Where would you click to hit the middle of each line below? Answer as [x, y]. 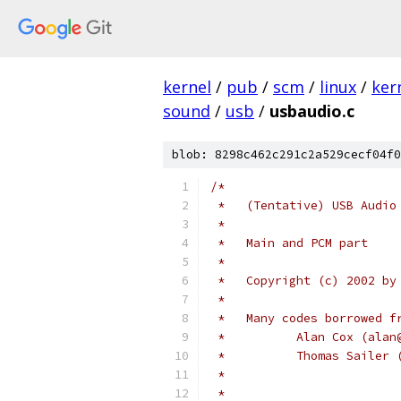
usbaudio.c [312, 111]
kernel [187, 87]
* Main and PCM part [289, 243]
